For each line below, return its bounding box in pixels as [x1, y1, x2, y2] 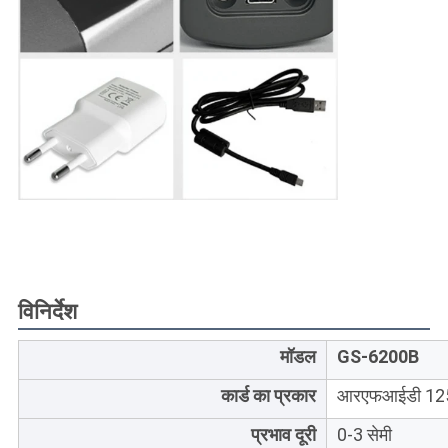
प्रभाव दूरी [250, 423, 316, 445]
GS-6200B [336, 345, 419, 367]
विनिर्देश [17, 298, 77, 324]
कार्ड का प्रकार [220, 384, 316, 406]
